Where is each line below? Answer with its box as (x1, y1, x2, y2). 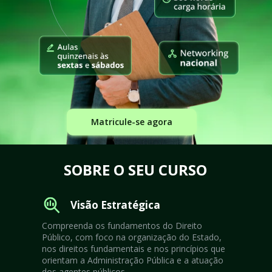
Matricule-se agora (91, 116, 172, 127)
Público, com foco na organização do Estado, (42, 231, 222, 243)
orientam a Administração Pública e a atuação (42, 254, 223, 266)
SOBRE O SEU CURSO (64, 159, 207, 180)
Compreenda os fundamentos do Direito (42, 219, 202, 231)
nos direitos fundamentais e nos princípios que (42, 242, 225, 254)
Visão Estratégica (70, 197, 160, 212)
